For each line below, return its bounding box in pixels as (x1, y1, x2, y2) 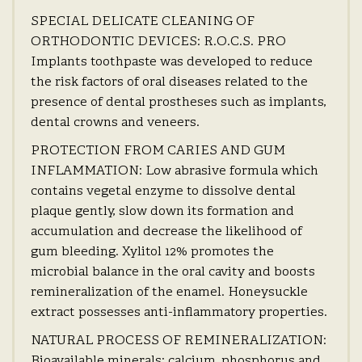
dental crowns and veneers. (31, 115, 200, 132)
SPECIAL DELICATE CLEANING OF (31, 14, 255, 31)
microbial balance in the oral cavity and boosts (31, 264, 315, 281)
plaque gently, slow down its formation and (31, 204, 294, 221)
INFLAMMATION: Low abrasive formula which (31, 163, 318, 180)
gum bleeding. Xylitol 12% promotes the (31, 244, 274, 261)
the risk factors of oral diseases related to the (31, 74, 308, 91)
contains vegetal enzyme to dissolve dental (31, 183, 296, 200)
